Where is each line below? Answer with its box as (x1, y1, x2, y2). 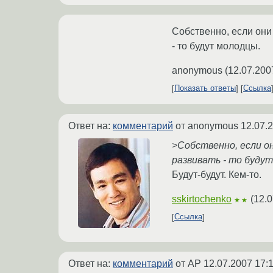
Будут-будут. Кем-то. (172, 169, 261, 180)
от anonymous (173, 120, 241, 131)
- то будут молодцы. (172, 40, 260, 51)
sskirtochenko (172, 193, 232, 204)
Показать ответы (174, 83, 236, 93)
